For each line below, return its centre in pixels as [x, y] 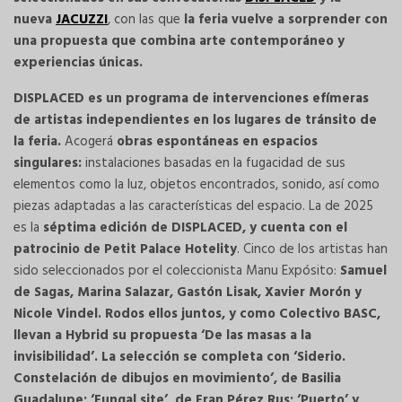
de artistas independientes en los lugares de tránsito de [195, 121]
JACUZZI [82, 20]
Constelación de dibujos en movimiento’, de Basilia [177, 379]
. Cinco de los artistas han [312, 250]
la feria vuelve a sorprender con [284, 20]
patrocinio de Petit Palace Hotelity [125, 250]
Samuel [363, 271]
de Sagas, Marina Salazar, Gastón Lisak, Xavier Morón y [188, 293]
